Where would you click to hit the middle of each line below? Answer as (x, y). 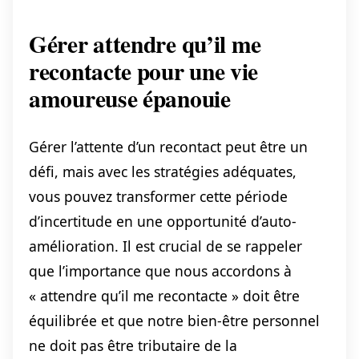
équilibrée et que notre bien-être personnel (174, 320)
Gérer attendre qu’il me (145, 43)
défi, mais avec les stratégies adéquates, (163, 171)
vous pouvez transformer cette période (158, 196)
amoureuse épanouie (130, 98)
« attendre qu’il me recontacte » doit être (164, 295)
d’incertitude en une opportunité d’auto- (163, 221)
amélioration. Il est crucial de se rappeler (165, 246)
